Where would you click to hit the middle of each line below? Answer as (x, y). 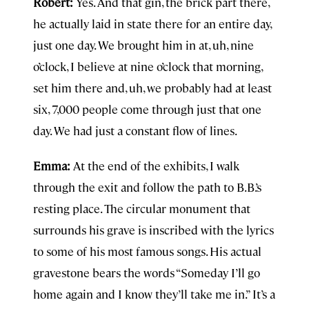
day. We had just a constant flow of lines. (135, 130)
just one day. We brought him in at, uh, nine (143, 45)
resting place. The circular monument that (142, 208)
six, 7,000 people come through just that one (147, 109)
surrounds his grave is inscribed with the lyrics (153, 230)
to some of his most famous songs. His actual (147, 251)
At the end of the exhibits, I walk (156, 166)
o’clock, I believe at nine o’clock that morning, (148, 66)
